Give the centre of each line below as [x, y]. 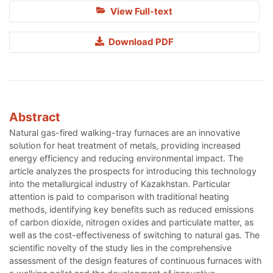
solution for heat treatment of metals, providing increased [125, 145]
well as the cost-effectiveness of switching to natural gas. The [134, 235]
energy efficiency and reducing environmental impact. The [126, 158]
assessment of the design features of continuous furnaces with [135, 260]
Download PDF [140, 42]
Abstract [35, 117]
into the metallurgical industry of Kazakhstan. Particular [120, 183]
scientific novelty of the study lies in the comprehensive [120, 247]
